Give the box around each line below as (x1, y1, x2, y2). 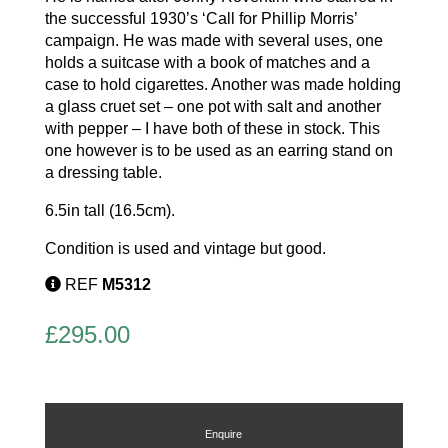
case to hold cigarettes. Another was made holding (44, 76, 401, 94)
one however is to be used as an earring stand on (44, 142, 393, 160)
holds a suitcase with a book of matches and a (44, 54, 370, 72)
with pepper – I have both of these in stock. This (44, 120, 380, 138)
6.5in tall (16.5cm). (44, 202, 175, 220)
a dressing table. (44, 164, 162, 182)
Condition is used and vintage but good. (44, 240, 326, 258)
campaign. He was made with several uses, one (44, 32, 383, 50)
